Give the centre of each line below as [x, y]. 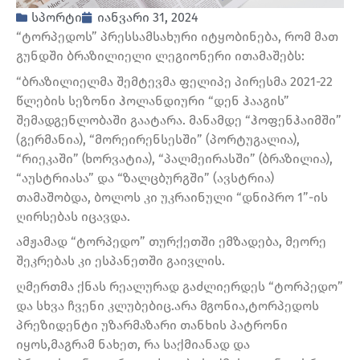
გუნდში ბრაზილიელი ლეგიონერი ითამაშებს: [160, 56]
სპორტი [57, 18]
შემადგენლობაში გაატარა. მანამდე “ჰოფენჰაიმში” [179, 120]
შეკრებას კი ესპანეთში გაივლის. [121, 261]
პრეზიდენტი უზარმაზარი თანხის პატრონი [152, 325]
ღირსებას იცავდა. [73, 216]
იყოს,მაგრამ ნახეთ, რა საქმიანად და [133, 345]
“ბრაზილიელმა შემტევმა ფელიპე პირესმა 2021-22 [174, 81]
